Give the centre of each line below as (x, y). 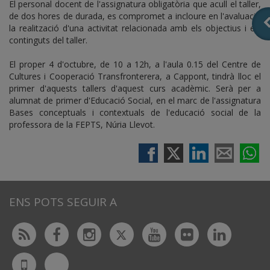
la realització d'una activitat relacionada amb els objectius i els (135, 28)
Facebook (89, 234)
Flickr (210, 234)
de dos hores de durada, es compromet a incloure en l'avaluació (135, 16)
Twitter (149, 232)
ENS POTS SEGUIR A (63, 202)
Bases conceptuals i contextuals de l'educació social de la (135, 113)
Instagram (124, 234)
